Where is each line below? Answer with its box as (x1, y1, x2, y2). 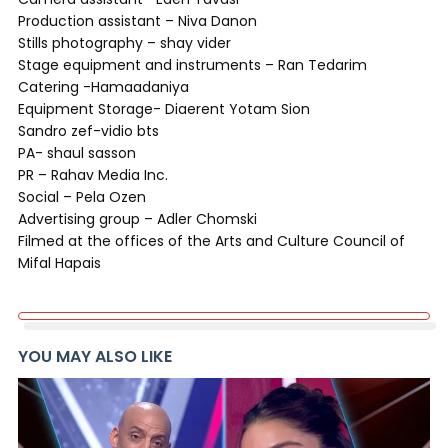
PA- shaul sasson (18, 143, 136, 163)
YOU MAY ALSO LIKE (18, 345, 172, 368)
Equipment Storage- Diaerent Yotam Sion (18, 99, 310, 119)
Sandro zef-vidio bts (18, 121, 159, 141)
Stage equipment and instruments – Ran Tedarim (18, 55, 367, 75)
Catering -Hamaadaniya (18, 77, 189, 97)
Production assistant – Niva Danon (18, 11, 257, 31)
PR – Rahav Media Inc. (18, 165, 168, 185)
